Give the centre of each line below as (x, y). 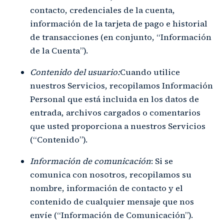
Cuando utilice (150, 72)
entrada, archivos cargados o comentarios (115, 112)
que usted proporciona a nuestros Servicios (118, 126)
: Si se (162, 161)
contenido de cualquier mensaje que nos (112, 201)
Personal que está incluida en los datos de (114, 99)
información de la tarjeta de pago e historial (119, 23)
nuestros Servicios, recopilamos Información (121, 85)
